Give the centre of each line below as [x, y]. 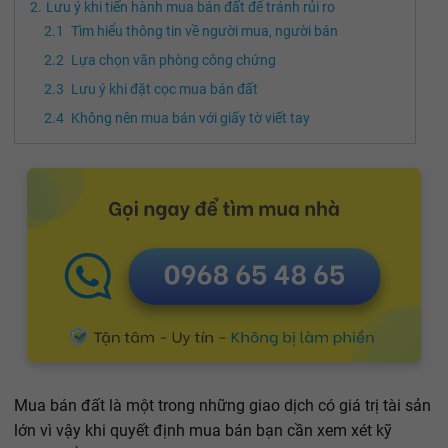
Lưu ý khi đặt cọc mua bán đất [164, 89]
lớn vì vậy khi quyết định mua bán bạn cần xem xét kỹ [203, 431]
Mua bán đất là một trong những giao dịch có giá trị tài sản [222, 406]
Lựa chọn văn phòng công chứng [173, 60]
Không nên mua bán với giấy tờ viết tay [190, 118]
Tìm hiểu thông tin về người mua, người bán [204, 31]
